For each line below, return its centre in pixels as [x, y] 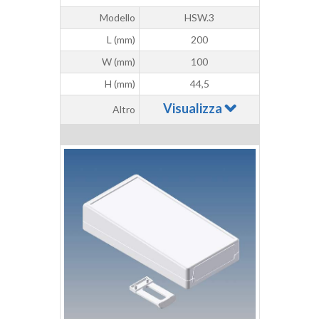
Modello [117, 18]
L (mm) [121, 40]
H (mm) [120, 84]
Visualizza [193, 109]
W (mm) [119, 62]
